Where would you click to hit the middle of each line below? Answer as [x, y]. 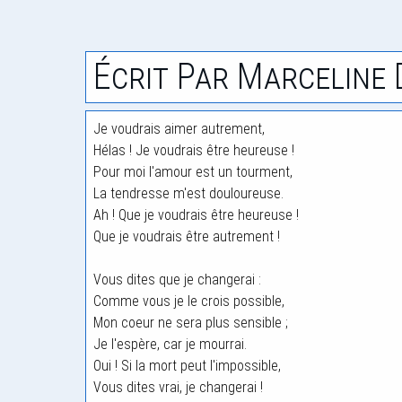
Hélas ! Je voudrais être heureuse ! [194, 150]
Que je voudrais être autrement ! [187, 236]
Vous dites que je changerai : [177, 280]
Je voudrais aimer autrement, [179, 129]
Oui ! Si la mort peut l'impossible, [187, 366]
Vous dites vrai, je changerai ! [178, 387]
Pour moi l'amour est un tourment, [193, 172]
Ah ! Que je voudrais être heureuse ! [196, 215]
